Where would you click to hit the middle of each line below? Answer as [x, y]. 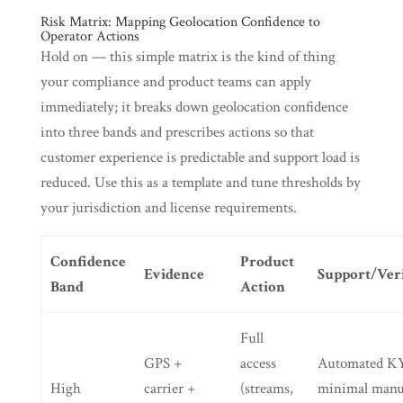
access [258, 363]
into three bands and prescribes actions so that [177, 132]
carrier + [170, 389]
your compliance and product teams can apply [175, 82]
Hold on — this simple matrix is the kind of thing [188, 57]
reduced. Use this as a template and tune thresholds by [200, 183]
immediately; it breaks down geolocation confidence [194, 107]
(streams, [266, 389]
